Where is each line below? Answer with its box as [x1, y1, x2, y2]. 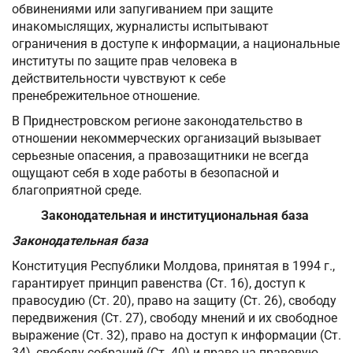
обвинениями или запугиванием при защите [12, 2, 273, 17]
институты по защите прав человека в [12, 54, 237, 69]
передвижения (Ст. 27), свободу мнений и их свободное [12, 310, 337, 326]
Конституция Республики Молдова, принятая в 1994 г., [12, 258, 335, 274]
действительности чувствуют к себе [12, 71, 225, 87]
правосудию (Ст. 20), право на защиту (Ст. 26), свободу [12, 293, 336, 309]
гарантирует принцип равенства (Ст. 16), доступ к [12, 276, 306, 292]
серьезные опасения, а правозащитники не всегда [12, 148, 309, 164]
